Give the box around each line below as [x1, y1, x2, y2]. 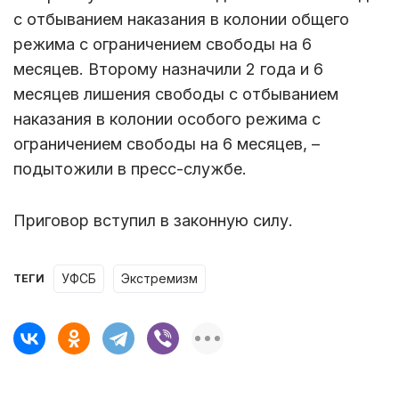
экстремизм [130, 271, 198, 287]
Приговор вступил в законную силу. [13, 211, 293, 231]
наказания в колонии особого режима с [13, 110, 321, 129]
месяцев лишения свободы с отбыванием [13, 85, 338, 104]
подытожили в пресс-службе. [13, 159, 247, 179]
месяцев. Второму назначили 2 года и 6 [13, 60, 323, 79]
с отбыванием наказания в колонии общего [13, 10, 349, 29]
